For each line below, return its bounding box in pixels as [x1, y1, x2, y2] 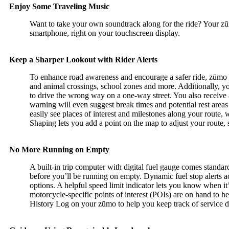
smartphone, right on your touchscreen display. [30, 29, 180, 37]
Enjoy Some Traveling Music [9, 2, 109, 11]
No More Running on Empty [9, 145, 109, 154]
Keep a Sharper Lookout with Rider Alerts [9, 55, 157, 64]
